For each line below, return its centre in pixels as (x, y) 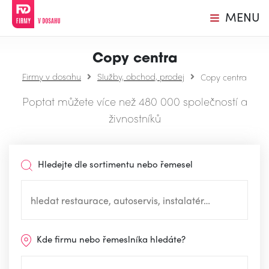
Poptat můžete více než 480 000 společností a (134, 101)
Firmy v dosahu (52, 76)
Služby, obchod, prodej (141, 76)
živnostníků (134, 118)
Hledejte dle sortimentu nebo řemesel (114, 164)
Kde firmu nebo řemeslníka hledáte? (110, 239)
